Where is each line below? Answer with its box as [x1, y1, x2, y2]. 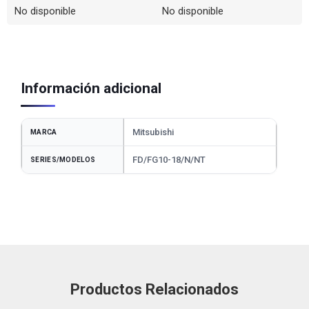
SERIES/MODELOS [30, 155, 96, 163]
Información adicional [21, 79, 161, 97]
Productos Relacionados [70, 281, 239, 299]
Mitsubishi [132, 126, 174, 137]
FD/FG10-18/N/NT [132, 154, 206, 165]
